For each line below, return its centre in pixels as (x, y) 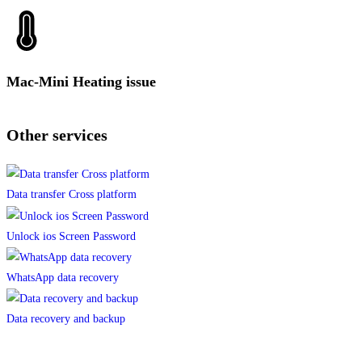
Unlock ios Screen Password (71, 236)
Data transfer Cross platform (72, 195)
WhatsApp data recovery (63, 277)
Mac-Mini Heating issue (81, 82)
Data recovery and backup (66, 319)
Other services (57, 135)
